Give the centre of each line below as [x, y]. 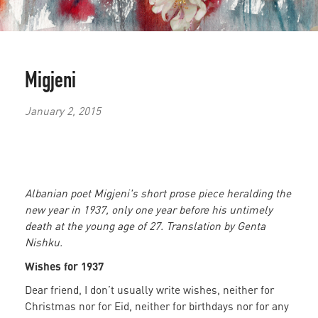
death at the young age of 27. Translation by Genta [145, 226]
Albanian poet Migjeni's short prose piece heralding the [158, 193]
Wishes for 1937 [64, 266]
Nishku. [45, 242]
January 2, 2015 [63, 110]
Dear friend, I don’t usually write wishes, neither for [149, 290]
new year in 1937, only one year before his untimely [149, 210]
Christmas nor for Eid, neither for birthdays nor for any [157, 306]
